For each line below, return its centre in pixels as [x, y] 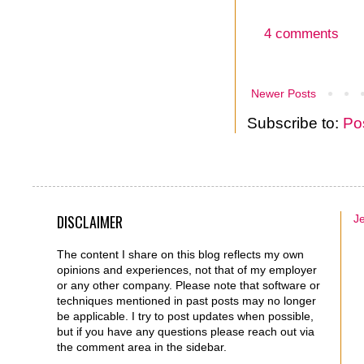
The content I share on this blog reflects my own [180, 255]
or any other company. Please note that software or [188, 286]
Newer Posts [284, 94]
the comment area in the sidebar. [142, 347]
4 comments [301, 34]
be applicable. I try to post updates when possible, [185, 316]
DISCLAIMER [90, 222]
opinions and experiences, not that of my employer [187, 270]
